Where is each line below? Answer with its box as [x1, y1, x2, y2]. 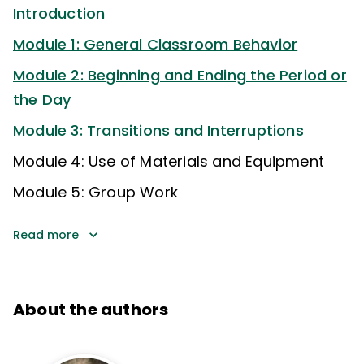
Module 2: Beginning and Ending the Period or [13, 65, 347, 85]
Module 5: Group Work [13, 182, 178, 202]
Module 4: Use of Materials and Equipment [13, 151, 324, 171]
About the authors [13, 298, 169, 321]
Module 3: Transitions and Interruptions [13, 120, 304, 141]
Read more [13, 227, 79, 243]
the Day [13, 89, 71, 110]
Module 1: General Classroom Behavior [13, 34, 298, 54]
